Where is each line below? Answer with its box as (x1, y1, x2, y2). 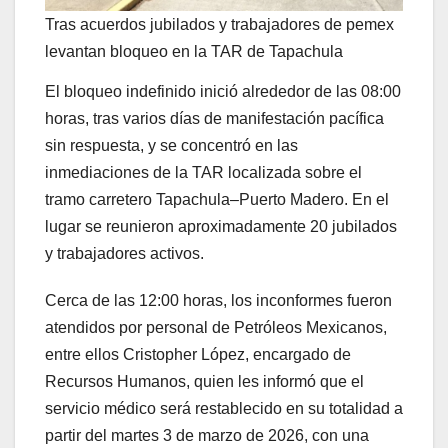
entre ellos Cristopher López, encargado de (45, 346, 351, 364)
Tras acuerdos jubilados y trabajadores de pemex (45, 16, 394, 34)
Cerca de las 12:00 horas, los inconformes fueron (45, 292, 392, 310)
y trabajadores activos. (45, 245, 204, 263)
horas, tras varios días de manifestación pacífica (45, 110, 384, 128)
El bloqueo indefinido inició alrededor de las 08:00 (45, 83, 401, 101)
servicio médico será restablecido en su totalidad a (45, 400, 403, 418)
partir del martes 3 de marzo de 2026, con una (45, 427, 369, 445)
